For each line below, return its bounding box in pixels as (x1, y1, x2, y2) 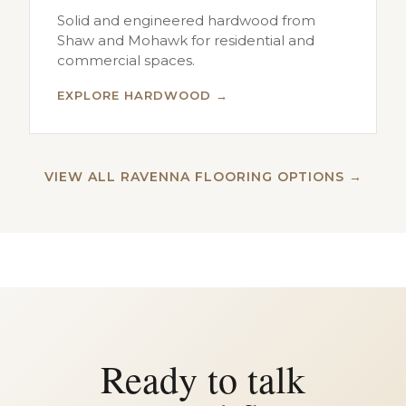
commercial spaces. (57, 52, 195, 69)
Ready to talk (101, 353, 305, 404)
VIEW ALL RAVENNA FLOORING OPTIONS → (43, 169, 362, 185)
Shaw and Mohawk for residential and (57, 32, 314, 49)
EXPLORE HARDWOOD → (57, 88, 228, 102)
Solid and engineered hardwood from (57, 12, 315, 29)
